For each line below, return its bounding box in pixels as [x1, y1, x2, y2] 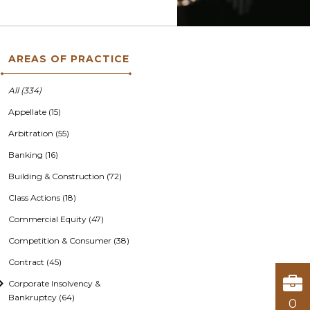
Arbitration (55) [8, 128, 69, 138]
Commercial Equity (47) [8, 214, 104, 224]
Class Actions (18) [8, 192, 76, 203]
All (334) [8, 85, 42, 95]
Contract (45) [8, 257, 62, 267]
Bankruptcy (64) [8, 292, 75, 302]
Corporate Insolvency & [8, 278, 100, 289]
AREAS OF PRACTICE [8, 53, 129, 65]
